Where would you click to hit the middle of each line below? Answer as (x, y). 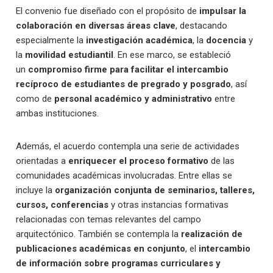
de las (222, 161)
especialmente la (51, 40)
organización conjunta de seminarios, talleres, (155, 190)
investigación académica (140, 40)
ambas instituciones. (58, 113)
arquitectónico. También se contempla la (99, 234)
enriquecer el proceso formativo (139, 161)
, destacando (202, 26)
